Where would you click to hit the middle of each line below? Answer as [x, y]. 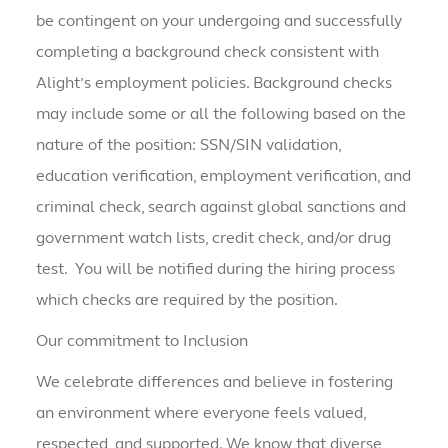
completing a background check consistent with [207, 52]
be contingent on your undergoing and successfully [218, 21]
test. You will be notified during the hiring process [215, 269]
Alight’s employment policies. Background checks [213, 83]
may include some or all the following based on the [220, 114]
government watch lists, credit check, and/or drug [213, 238]
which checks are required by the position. [186, 300]
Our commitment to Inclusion [141, 341]
